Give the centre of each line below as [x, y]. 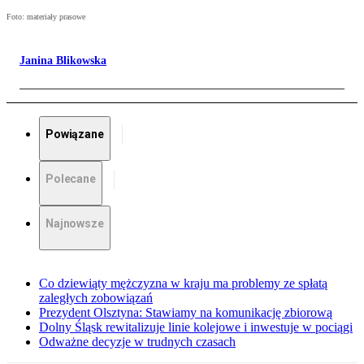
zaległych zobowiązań [96, 298]
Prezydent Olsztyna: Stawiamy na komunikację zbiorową [186, 313]
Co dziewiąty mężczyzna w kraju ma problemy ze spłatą [183, 284]
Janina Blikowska [63, 61]
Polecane [71, 179]
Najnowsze [75, 224]
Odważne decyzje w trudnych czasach [137, 342]
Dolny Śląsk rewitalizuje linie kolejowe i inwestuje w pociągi [196, 327]
